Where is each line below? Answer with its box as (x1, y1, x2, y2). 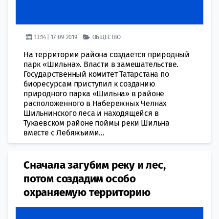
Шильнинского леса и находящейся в (23, 108, 159, 118)
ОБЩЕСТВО (92, 33, 121, 41)
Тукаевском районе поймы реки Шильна (23, 118, 170, 128)
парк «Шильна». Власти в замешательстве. (23, 59, 179, 69)
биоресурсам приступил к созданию (23, 79, 155, 88)
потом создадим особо (23, 172, 136, 185)
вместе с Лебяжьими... (23, 128, 105, 137)
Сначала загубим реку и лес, (23, 158, 166, 172)
